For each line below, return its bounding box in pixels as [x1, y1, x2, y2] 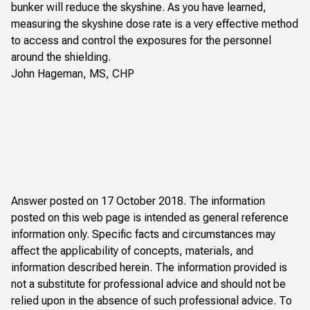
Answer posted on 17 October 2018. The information [11, 194, 265, 208]
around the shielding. [11, 50, 111, 64]
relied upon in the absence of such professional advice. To [11, 293, 292, 307]
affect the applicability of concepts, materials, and [11, 244, 253, 257]
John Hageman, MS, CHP [11, 66, 134, 80]
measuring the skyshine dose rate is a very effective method [11, 17, 298, 30]
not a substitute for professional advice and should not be [11, 277, 286, 291]
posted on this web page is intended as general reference [11, 210, 289, 224]
